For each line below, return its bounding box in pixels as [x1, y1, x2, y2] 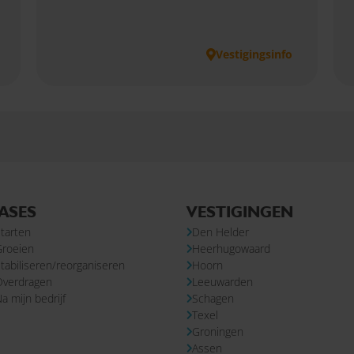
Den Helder [192, 224, 249, 239]
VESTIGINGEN [186, 201, 293, 221]
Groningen [192, 323, 243, 339]
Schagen [192, 290, 234, 306]
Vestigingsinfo [216, 47, 293, 62]
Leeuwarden [192, 273, 253, 289]
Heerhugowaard [192, 240, 270, 256]
